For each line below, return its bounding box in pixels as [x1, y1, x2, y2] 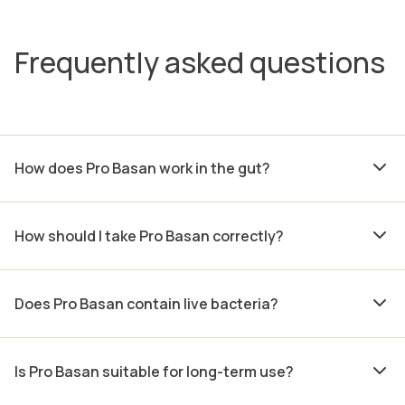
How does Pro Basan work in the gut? [14, 157, 270, 178]
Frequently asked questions [14, 42, 385, 82]
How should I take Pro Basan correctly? [14, 225, 284, 246]
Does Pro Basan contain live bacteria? [14, 293, 278, 314]
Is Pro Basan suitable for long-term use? [14, 361, 294, 381]
